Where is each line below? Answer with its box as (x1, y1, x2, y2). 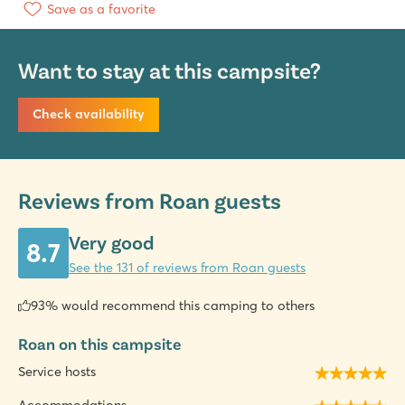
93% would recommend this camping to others (31, 297, 316, 314)
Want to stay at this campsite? (18, 56, 321, 83)
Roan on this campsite (18, 333, 181, 353)
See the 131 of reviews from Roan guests (69, 259, 306, 277)
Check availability (33, 106, 145, 123)
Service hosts (18, 363, 96, 381)
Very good (69, 231, 154, 254)
